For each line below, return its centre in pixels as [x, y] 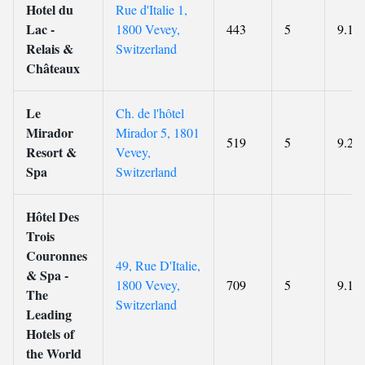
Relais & [50, 48]
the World [54, 353]
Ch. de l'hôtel [150, 113]
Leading [49, 314]
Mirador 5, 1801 [158, 132]
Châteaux [53, 68]
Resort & [51, 152]
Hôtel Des [53, 216]
